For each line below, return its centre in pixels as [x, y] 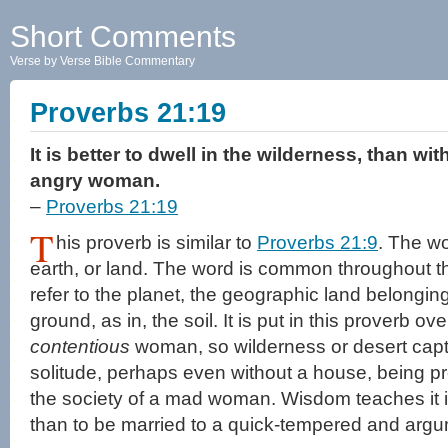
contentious [80, 346]
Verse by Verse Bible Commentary [102, 61]
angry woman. [95, 180]
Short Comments [123, 36]
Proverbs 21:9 [318, 242]
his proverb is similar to [157, 242]
